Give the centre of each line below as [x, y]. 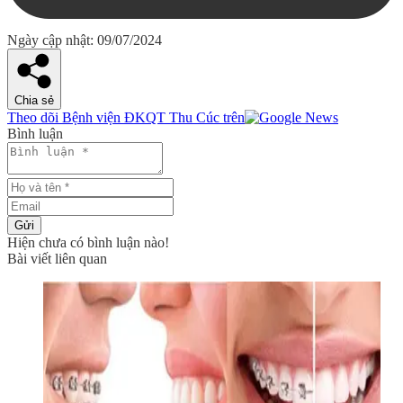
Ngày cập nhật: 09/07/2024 [85, 40]
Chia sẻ [34, 101]
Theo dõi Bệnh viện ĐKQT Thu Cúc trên [126, 118]
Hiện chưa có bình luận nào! [88, 243]
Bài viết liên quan [57, 259]
